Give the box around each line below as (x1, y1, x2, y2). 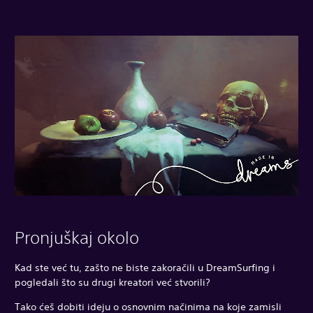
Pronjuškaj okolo (15, 228, 139, 248)
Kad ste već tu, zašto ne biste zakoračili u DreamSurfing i (15, 261, 275, 275)
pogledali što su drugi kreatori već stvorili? (15, 276, 210, 289)
